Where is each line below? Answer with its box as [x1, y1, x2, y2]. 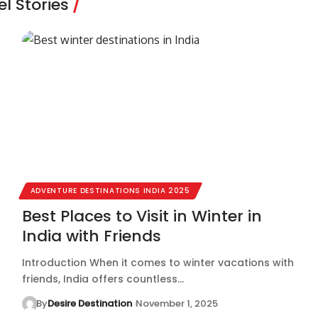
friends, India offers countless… [21, 271, 184, 286]
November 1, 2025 [135, 296, 218, 310]
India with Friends [21, 224, 161, 247]
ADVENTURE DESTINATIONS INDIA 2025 [30, 185, 190, 196]
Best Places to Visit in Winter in [21, 204, 262, 227]
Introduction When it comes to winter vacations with [21, 255, 294, 270]
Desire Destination [48, 296, 133, 310]
